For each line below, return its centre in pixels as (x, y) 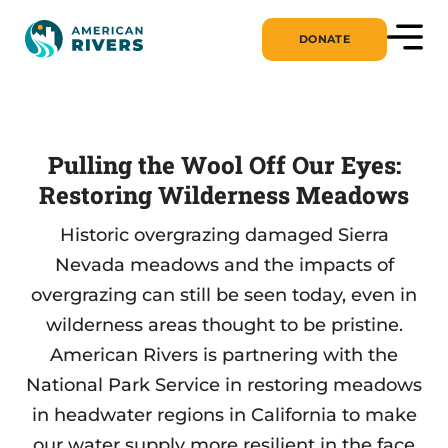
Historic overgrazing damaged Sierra (224, 235)
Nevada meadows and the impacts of (224, 265)
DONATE (324, 38)
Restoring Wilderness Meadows (224, 195)
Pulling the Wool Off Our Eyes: (224, 165)
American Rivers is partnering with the (224, 355)
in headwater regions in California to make (224, 415)
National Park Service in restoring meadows (224, 385)
